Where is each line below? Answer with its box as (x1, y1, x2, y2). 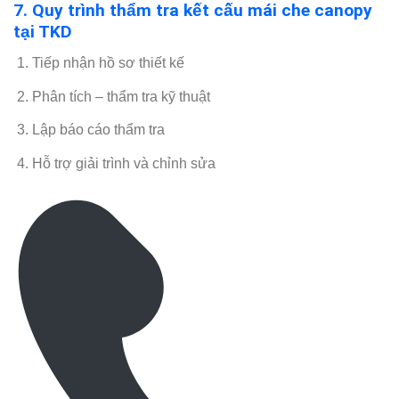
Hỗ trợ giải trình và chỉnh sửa (31, 155, 216, 171)
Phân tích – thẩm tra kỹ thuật (31, 88, 210, 104)
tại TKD (13, 20, 72, 42)
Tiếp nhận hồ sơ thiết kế (31, 55, 184, 71)
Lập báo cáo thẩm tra (31, 122, 165, 138)
